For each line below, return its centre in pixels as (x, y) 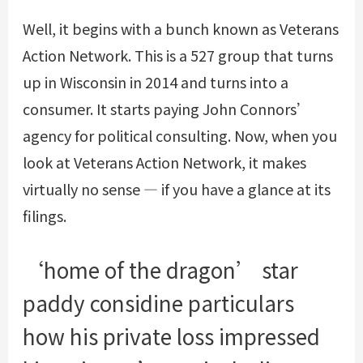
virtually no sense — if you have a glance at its (176, 189)
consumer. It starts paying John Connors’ (167, 109)
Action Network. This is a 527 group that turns (177, 56)
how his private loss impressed (171, 336)
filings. (44, 216)
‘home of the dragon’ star (160, 270)
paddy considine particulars (158, 303)
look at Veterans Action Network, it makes (164, 162)
